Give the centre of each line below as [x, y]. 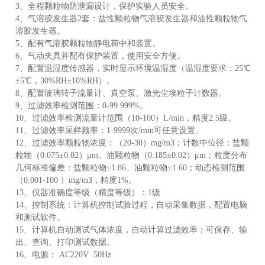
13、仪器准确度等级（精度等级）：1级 [89, 192]
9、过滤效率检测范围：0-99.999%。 [83, 105]
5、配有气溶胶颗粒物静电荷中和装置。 [89, 43]
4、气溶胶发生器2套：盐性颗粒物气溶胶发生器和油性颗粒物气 [132, 18]
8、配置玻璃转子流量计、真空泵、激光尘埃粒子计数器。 [122, 93]
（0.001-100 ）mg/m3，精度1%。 [77, 180]
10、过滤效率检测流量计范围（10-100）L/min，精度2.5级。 [127, 118]
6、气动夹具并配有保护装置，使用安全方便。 [102, 56]
